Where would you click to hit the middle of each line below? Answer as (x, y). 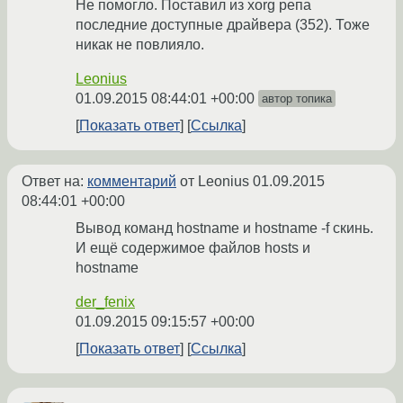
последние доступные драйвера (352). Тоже (223, 25)
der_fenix (105, 302)
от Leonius (215, 182)
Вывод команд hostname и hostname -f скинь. (224, 228)
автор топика (297, 99)
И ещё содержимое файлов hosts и (193, 248)
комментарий (132, 182)
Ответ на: (54, 182)
